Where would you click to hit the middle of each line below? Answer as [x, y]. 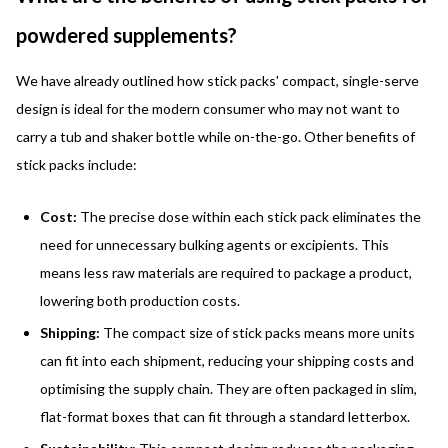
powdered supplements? [126, 34]
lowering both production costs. [140, 300]
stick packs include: [76, 164]
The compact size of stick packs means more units [259, 332]
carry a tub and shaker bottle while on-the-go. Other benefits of [215, 136]
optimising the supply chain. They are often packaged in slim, [228, 388]
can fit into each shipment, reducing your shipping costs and [227, 360]
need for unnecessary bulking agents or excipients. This [214, 244]
